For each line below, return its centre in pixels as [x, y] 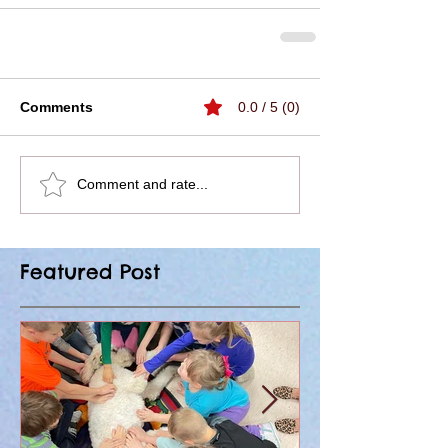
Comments [56, 106]
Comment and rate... [142, 184]
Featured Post [90, 271]
